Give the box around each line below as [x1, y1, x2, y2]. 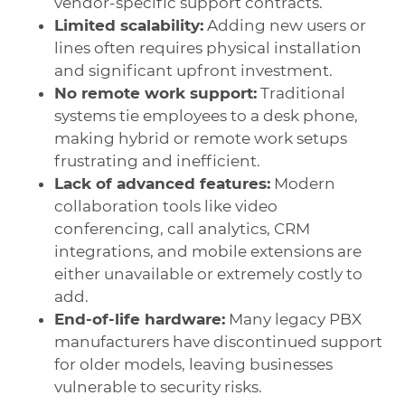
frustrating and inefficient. [54, 151, 260, 170]
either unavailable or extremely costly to [54, 264, 363, 283]
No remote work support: [54, 83, 257, 102]
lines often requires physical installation [54, 38, 362, 57]
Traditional [257, 83, 345, 102]
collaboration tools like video [54, 196, 278, 215]
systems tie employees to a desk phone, [54, 106, 358, 125]
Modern [270, 174, 335, 193]
